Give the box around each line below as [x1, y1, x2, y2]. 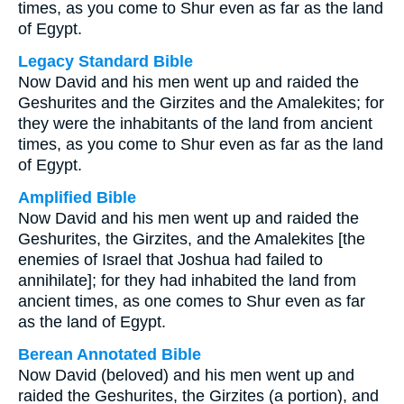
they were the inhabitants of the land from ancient [18, 115, 372, 133]
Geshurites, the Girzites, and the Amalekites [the [18, 230, 365, 248]
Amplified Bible [18, 188, 136, 207]
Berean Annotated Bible [18, 345, 201, 363]
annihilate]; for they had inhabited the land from [18, 271, 356, 289]
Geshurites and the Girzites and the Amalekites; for [18, 94, 384, 112]
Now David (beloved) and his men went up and [18, 366, 354, 384]
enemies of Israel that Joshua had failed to [18, 251, 323, 269]
